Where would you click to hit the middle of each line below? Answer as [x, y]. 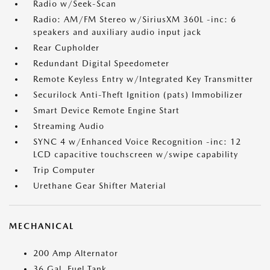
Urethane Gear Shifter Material [99, 186]
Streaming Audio [69, 126]
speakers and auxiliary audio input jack [117, 32]
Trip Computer [64, 170]
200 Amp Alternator [76, 253]
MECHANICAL [42, 226]
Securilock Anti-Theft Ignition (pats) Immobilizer [138, 95]
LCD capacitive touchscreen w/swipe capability [136, 155]
